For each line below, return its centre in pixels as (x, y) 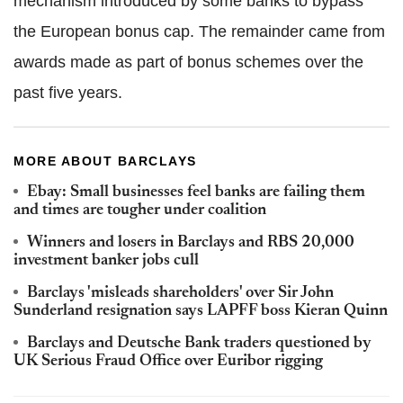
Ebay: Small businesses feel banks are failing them (196, 192)
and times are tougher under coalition (140, 210)
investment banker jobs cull (106, 260)
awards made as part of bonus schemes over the (188, 62)
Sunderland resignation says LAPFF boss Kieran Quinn (201, 311)
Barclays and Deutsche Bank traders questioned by (199, 343)
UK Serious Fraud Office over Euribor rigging (168, 361)
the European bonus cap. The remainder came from (199, 31)
